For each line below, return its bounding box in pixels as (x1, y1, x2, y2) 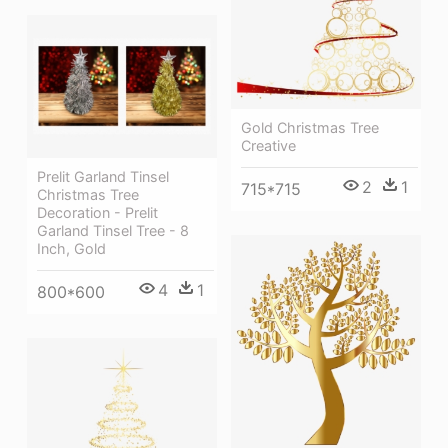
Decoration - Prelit (37, 203, 158, 221)
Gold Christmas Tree (241, 118, 379, 136)
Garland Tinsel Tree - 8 (37, 221, 189, 239)
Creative (241, 136, 296, 154)
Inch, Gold (37, 239, 106, 257)
